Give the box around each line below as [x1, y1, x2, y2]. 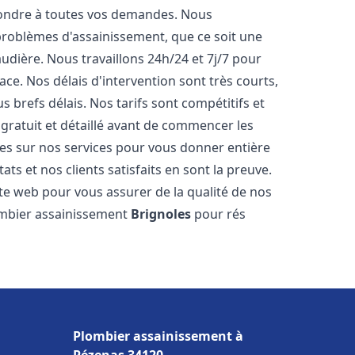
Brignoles [131, 205, 192, 223]
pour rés [191, 205, 246, 223]
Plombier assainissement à [73, 327, 243, 345]
